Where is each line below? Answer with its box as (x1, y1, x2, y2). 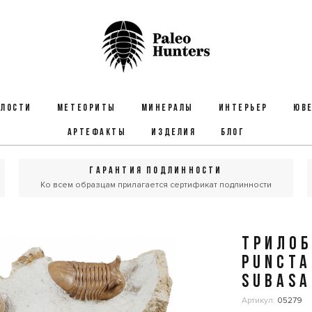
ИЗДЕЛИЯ (151, 127, 196, 138)
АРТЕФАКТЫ (67, 127, 127, 138)
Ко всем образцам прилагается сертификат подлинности (40, 180, 272, 190)
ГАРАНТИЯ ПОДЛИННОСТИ (89, 166, 223, 176)
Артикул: (242, 295, 278, 306)
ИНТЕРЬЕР (218, 103, 268, 114)
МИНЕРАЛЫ (141, 103, 194, 114)
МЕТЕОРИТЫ (56, 103, 116, 114)
